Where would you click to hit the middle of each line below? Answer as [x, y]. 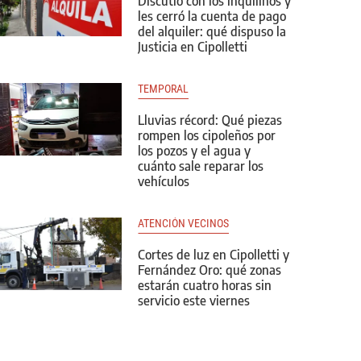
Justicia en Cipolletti [193, 47]
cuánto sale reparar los [201, 166]
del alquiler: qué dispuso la [212, 31]
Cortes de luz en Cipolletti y [214, 255]
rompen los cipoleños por [207, 135]
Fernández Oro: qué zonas [210, 270]
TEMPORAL [163, 89]
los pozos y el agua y [194, 151]
